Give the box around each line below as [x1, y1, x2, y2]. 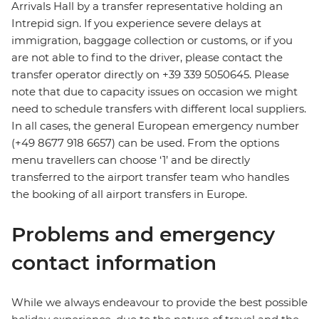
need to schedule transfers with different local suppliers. [11, 102, 306, 116]
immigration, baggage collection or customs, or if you [11, 33, 293, 48]
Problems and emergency [11, 222, 275, 247]
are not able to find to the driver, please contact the [11, 51, 283, 65]
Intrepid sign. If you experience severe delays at [11, 16, 261, 31]
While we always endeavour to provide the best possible [11, 296, 308, 310]
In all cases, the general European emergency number [11, 119, 299, 133]
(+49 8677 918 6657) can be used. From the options [11, 136, 279, 150]
